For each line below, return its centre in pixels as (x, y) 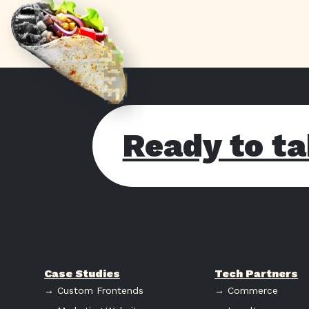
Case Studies (82, 273)
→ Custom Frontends (94, 290)
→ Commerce (247, 290)
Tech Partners (257, 273)
